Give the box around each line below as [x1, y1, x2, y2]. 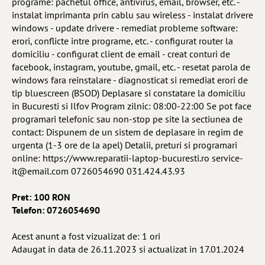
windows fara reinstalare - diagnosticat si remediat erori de [12, 74, 248, 86]
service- [212, 152, 243, 164]
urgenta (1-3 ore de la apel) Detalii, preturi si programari [12, 139, 237, 151]
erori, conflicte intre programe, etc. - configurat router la [12, 35, 233, 47]
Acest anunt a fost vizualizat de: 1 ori [12, 230, 160, 242]
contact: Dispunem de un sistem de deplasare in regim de [12, 126, 243, 138]
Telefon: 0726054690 [12, 204, 100, 216]
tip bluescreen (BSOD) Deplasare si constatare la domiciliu [12, 87, 245, 99]
